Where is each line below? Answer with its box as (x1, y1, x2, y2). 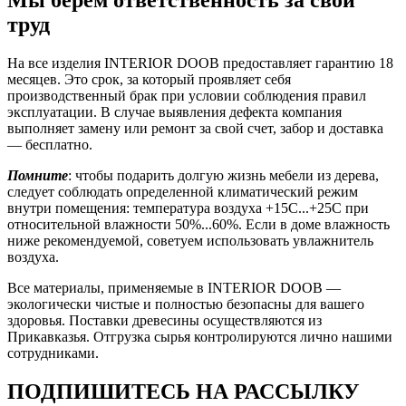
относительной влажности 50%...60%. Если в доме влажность (7, 217, 390, 233)
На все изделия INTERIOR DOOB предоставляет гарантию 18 (7, 55, 393, 72)
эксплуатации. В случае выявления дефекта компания (7, 104, 342, 121)
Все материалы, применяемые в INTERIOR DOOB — (7, 280, 341, 296)
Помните (7, 168, 68, 184)
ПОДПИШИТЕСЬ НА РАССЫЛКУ (7, 380, 360, 404)
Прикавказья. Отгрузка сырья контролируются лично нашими (7, 329, 392, 345)
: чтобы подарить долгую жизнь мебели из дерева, (68, 168, 379, 184)
